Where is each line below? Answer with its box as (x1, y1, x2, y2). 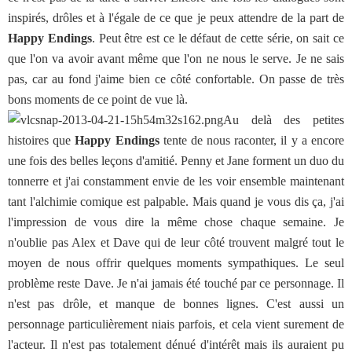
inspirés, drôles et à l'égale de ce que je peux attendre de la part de (8, 11, 344, 24)
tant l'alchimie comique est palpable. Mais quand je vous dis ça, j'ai (8, 195, 344, 208)
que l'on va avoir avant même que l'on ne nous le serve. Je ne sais (8, 52, 344, 65)
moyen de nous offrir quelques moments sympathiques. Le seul (8, 256, 344, 269)
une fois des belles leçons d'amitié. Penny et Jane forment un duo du (8, 154, 344, 167)
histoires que (8, 134, 75, 147)
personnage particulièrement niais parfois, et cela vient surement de (8, 317, 344, 331)
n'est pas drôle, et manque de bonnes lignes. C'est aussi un (8, 297, 344, 310)
